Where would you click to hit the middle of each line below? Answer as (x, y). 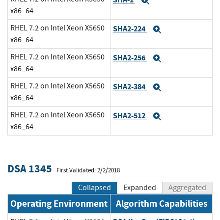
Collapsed (95, 187)
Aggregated (187, 187)
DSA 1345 (30, 169)
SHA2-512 (130, 116)
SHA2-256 (130, 58)
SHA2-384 (130, 87)
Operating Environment (59, 203)
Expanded (140, 187)
